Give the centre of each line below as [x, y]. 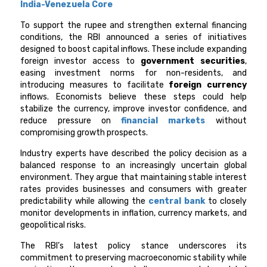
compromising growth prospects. [84, 133]
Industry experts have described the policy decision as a [133, 154]
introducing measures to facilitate [95, 85]
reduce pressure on [71, 121]
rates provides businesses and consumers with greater [133, 190]
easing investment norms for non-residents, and [133, 73]
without [226, 121]
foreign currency [208, 85]
